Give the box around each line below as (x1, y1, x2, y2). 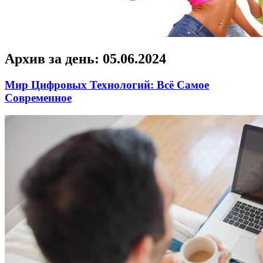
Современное (5, 91, 72, 104)
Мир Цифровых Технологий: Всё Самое (5, 78, 209, 91)
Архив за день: (5, 50, 103, 66)
